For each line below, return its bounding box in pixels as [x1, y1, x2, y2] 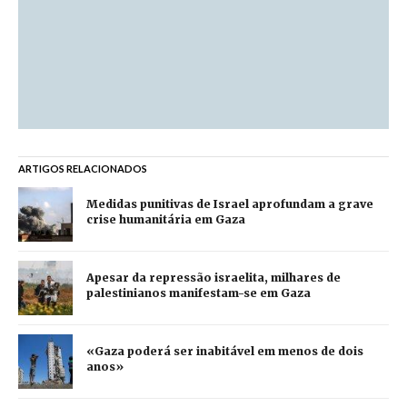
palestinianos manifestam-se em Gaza [86, 285, 311, 300]
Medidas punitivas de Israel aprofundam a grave [86, 196, 373, 211]
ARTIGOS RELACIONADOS [18, 162, 147, 174]
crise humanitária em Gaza [86, 212, 245, 226]
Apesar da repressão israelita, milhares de [86, 270, 341, 284]
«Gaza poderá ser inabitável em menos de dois [86, 343, 363, 358]
